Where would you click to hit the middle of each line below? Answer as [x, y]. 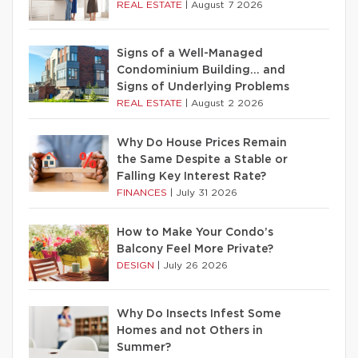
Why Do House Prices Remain [202, 143]
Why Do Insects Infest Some [199, 314]
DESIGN [137, 265]
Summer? [144, 347]
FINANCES [143, 192]
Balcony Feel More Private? [195, 249]
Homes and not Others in [190, 330]
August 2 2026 [227, 103]
